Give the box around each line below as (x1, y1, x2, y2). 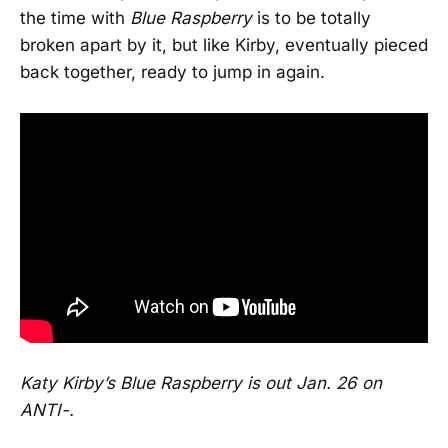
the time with (20, 8, 130, 29)
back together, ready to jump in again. (20, 62, 325, 83)
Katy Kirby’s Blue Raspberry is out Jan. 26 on (20, 373, 382, 393)
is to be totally (252, 8, 371, 29)
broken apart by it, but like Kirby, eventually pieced (20, 35, 428, 56)
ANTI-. (20, 400, 74, 420)
